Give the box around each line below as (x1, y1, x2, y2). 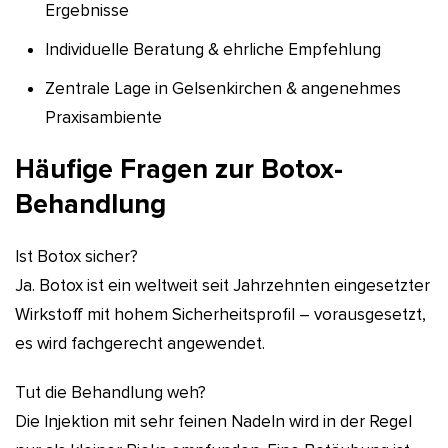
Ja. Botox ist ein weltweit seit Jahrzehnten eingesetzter (15, 274, 430, 296)
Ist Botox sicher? (15, 245, 138, 267)
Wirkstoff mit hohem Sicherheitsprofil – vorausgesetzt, (15, 303, 426, 325)
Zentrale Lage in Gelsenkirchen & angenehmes (45, 77, 401, 99)
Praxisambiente (45, 106, 162, 128)
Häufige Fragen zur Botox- (15, 152, 343, 186)
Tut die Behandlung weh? (15, 381, 206, 403)
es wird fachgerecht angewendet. (15, 332, 265, 354)
